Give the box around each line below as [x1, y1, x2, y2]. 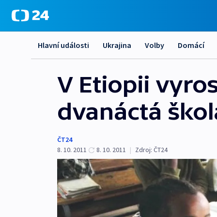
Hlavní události [38, 40, 89, 50]
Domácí [178, 40, 204, 50]
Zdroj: [135, 145, 152, 154]
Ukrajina [103, 40, 131, 50]
